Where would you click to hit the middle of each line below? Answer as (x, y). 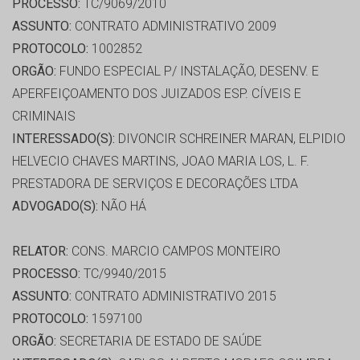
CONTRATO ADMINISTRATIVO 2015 (174, 297)
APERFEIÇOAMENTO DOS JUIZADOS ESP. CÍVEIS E (157, 94)
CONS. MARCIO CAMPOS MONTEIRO (174, 252)
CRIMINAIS (44, 117)
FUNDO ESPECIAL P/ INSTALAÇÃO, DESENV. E (188, 72)
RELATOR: (40, 252)
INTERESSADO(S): (63, 139)
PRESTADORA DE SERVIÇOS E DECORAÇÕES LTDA (155, 184)
